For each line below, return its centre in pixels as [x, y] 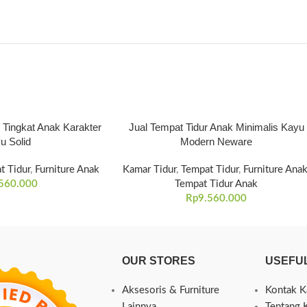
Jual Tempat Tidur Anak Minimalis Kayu [216, 127]
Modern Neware [217, 142]
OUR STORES [158, 261]
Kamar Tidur [150, 170]
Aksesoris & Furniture [170, 290]
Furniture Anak [67, 170]
